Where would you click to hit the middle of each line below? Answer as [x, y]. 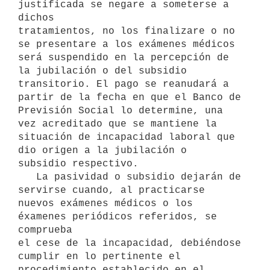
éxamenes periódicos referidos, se [118, 217]
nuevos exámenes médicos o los [105, 203]
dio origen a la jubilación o [102, 150]
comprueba [45, 230]
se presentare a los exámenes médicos [127, 44]
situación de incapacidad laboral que [127, 137]
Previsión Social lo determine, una [121, 111]
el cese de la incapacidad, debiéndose [130, 243]
